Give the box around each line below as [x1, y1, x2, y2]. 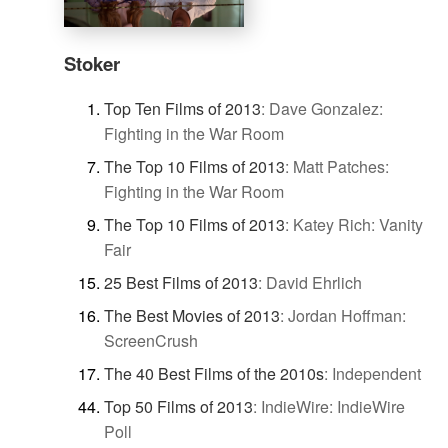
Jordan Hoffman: [288, 304, 406, 328]
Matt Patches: [293, 155, 389, 179]
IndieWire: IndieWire [261, 395, 405, 419]
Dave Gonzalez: [269, 97, 383, 121]
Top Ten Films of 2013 [104, 97, 261, 121]
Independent [332, 362, 421, 386]
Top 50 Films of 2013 [104, 395, 253, 419]
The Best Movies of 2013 [104, 304, 280, 328]
